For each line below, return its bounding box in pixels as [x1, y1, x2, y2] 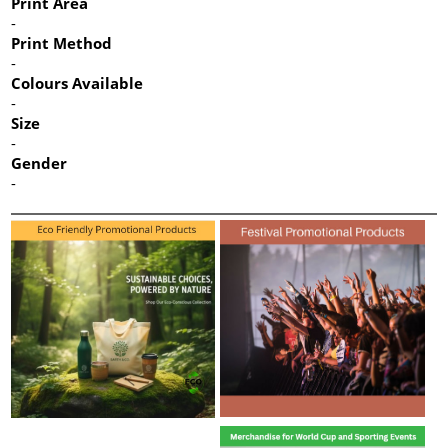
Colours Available [11, 72, 144, 93]
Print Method [11, 32, 113, 53]
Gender [11, 152, 68, 173]
